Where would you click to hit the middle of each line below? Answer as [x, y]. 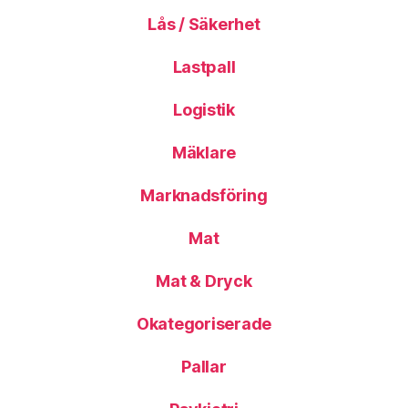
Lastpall [204, 67]
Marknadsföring [204, 195]
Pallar [204, 367]
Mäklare [204, 153]
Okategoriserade [204, 324]
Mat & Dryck [204, 281]
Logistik [204, 110]
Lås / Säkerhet [204, 24]
